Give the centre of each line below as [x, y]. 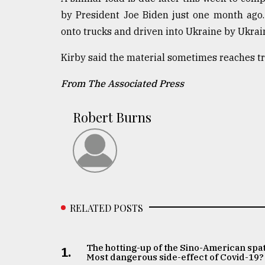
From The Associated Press [122, 83]
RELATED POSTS [106, 208]
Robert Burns [112, 117]
